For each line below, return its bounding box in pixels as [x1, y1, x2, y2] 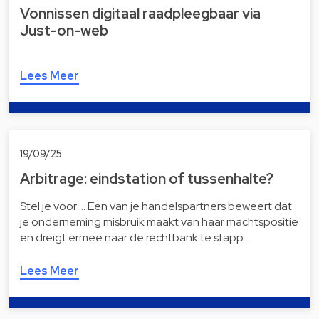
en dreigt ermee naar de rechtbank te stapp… [20, 229, 250, 245]
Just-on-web [20, 21, 108, 41]
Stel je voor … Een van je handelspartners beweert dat [20, 198, 292, 214]
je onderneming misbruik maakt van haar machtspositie [20, 214, 298, 229]
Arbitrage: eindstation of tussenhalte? [20, 169, 273, 188]
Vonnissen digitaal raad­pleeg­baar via [20, 4, 261, 23]
